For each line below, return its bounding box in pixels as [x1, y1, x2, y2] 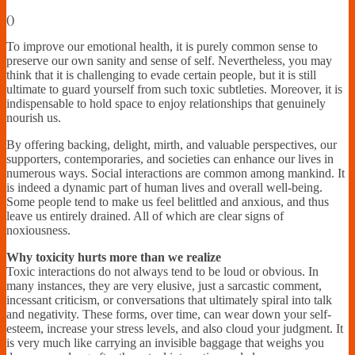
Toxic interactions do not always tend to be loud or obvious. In [6, 264, 319, 278]
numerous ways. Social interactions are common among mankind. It [6, 166, 345, 180]
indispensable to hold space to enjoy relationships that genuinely [6, 96, 326, 110]
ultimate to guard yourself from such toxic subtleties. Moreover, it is [6, 82, 342, 96]
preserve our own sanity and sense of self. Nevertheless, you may [6, 53, 332, 67]
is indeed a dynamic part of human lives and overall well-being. [6, 180, 323, 194]
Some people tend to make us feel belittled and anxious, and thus [6, 194, 329, 208]
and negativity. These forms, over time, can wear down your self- [6, 307, 331, 321]
